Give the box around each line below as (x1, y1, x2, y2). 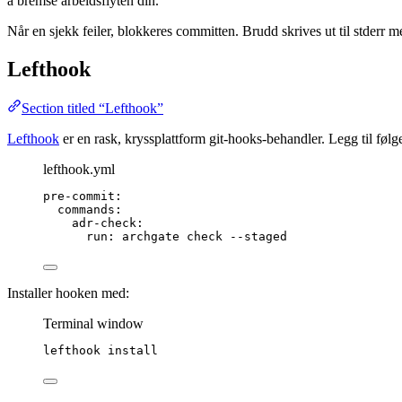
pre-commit (43, 189, 115, 204)
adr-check (72, 216, 136, 231)
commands (57, 203, 115, 217)
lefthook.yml (43, 162, 115, 178)
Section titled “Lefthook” (22, 100, 163, 117)
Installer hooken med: (7, 285, 129, 301)
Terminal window (43, 316, 144, 332)
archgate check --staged (122, 230, 287, 244)
